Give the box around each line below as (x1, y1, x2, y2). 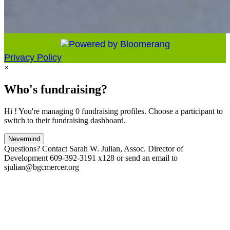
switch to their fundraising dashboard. (4, 116, 126, 125)
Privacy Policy (4, 52, 62, 63)
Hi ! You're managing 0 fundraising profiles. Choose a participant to (4, 106, 223, 116)
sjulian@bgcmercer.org (4, 162, 79, 171)
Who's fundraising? (4, 82, 107, 96)
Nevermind (8, 135, 40, 143)
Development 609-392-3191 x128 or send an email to (4, 153, 178, 162)
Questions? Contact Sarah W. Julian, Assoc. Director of (4, 144, 183, 153)
